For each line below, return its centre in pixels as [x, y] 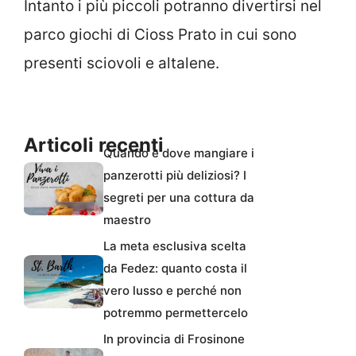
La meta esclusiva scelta [175, 246]
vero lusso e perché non [172, 291]
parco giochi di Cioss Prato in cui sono [160, 34]
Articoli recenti [94, 145]
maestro [127, 220]
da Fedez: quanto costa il [175, 269]
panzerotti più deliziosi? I [175, 176]
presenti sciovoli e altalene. [122, 63]
